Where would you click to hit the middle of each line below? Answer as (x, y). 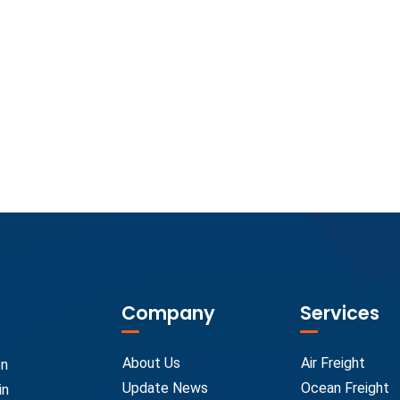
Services (340, 313)
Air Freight (333, 363)
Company (168, 313)
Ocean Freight (345, 388)
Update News (165, 388)
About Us (151, 363)
